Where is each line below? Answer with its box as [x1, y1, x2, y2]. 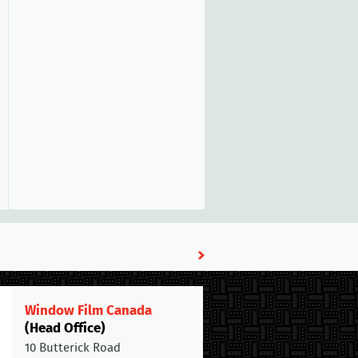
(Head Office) [25, 321, 105, 335]
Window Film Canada [25, 304, 152, 317]
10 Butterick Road [25, 342, 121, 354]
